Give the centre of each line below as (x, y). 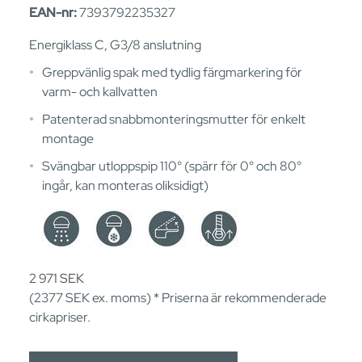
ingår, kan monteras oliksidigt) (125, 185)
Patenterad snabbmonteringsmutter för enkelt (174, 119)
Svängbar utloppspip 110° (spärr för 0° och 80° (172, 166)
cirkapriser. (60, 317)
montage (68, 138)
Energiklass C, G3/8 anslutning (115, 44)
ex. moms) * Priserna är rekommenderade (208, 297)
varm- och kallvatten (100, 91)
